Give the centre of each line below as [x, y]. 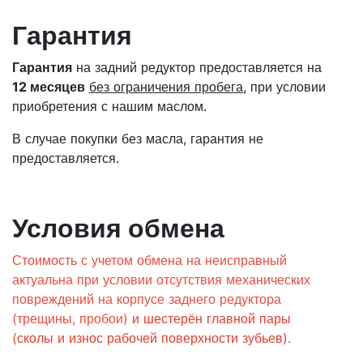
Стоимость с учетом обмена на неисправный [149, 260]
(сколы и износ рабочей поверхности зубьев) [150, 338]
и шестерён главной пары [211, 318]
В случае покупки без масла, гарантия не [138, 139]
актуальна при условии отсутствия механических [161, 280]
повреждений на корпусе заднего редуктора [147, 299]
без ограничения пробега [166, 87]
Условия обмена [118, 228]
